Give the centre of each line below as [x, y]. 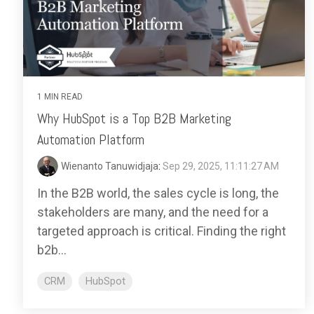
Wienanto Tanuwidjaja [110, 166]
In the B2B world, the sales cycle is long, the [158, 193]
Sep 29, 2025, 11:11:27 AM [221, 166]
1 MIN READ [60, 96]
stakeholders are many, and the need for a [153, 212]
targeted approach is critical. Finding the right [162, 231]
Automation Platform [91, 139]
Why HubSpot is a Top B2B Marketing [134, 118]
